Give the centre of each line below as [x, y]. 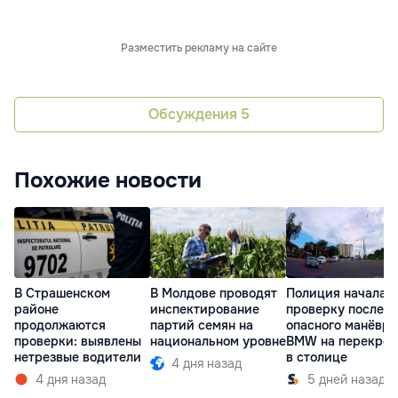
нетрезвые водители [78, 357]
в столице [317, 357]
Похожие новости [108, 180]
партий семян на [202, 325]
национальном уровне [218, 341]
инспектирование [205, 309]
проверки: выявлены [78, 341]
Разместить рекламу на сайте [199, 48]
